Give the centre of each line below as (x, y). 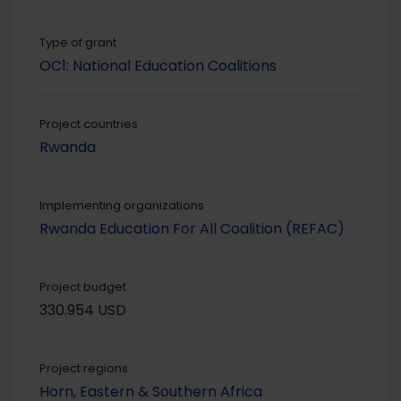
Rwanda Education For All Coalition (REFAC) (192, 229)
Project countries (89, 124)
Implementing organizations (122, 206)
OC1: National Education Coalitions (158, 66)
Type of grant (78, 43)
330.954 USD (83, 311)
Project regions (84, 369)
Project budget (83, 287)
